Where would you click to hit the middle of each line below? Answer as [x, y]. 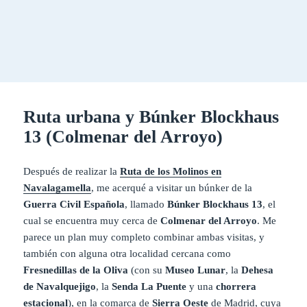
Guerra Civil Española [74, 204]
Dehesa [258, 270]
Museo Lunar [196, 270]
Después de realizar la [72, 171]
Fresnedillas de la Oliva [76, 270]
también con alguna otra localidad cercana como [127, 253]
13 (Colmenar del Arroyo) [123, 136]
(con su [147, 270]
